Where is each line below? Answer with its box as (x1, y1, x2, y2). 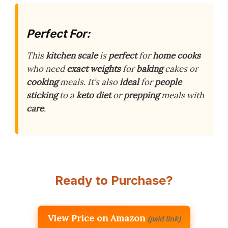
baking (136, 63, 163, 74)
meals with (159, 90, 204, 101)
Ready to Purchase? (55, 173, 173, 188)
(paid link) (148, 214, 180, 224)
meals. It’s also (58, 76, 120, 88)
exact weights (67, 63, 121, 74)
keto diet (76, 90, 111, 101)
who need (26, 63, 67, 74)
